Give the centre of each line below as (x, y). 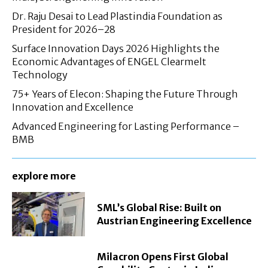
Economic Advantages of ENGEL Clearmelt (109, 62)
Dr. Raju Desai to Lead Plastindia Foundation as (117, 16)
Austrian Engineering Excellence (175, 220)
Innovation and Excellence (73, 107)
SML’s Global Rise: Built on (159, 207)
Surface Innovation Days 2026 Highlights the (116, 49)
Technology (40, 75)
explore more (44, 176)
